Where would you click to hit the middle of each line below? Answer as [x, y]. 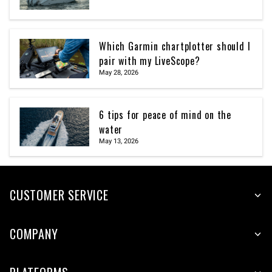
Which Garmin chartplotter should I [175, 46]
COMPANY [34, 234]
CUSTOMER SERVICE [59, 195]
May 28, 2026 [119, 72]
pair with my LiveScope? [150, 60]
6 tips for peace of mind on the [165, 114]
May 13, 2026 [119, 141]
